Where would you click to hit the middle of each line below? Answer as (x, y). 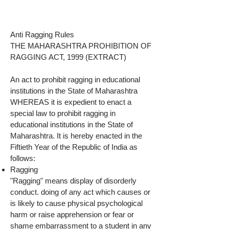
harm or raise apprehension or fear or (72, 214)
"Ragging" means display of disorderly (73, 181)
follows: (23, 158)
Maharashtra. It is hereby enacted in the (76, 136)
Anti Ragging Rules (42, 35)
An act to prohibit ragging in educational (75, 79)
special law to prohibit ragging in (63, 113)
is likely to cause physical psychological (76, 203)
